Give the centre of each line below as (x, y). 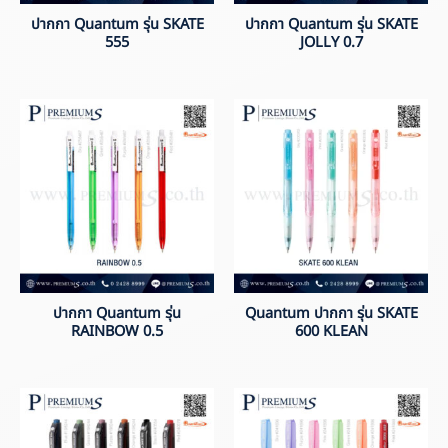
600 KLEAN (331, 331)
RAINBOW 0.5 (117, 331)
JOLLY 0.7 (331, 43)
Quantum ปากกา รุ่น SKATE (331, 313)
